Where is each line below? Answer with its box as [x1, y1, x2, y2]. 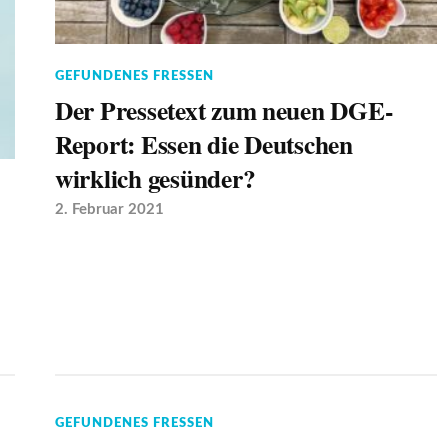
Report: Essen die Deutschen [54, 125, 353, 164]
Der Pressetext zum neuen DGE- [54, 91, 393, 130]
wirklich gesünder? [54, 159, 256, 198]
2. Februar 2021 [54, 202, 164, 218]
